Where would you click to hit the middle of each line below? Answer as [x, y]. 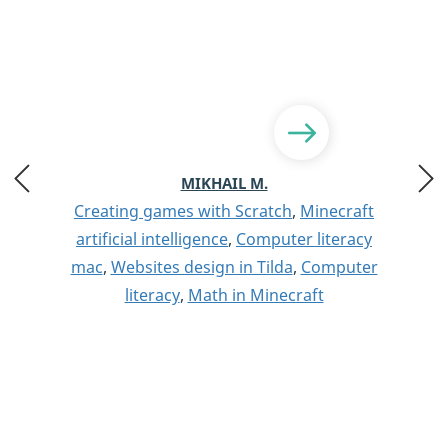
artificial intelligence [152, 239]
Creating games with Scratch [183, 211]
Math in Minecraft [255, 295]
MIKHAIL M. [224, 183]
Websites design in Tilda [201, 267]
